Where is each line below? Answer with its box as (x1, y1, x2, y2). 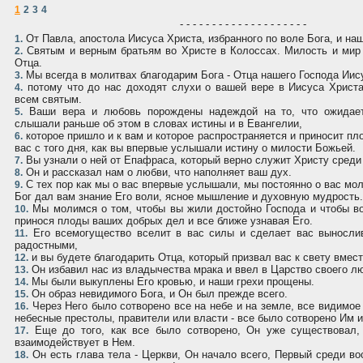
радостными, (15, 239, 78, 252)
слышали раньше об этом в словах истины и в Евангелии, (15, 117, 302, 130)
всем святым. (15, 93, 82, 106)
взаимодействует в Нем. (15, 336, 135, 349)
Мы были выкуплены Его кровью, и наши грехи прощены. (28, 275, 314, 288)
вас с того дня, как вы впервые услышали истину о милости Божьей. (15, 142, 356, 155)
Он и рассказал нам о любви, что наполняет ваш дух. (23, 166, 292, 179)
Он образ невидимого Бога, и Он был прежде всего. (28, 288, 288, 301)
